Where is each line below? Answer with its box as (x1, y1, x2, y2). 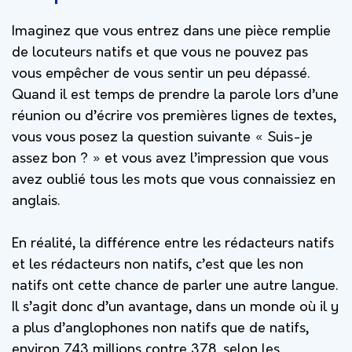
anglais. (12, 192, 60, 210)
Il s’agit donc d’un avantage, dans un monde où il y (12, 299, 339, 316)
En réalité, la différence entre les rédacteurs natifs (12, 235, 334, 252)
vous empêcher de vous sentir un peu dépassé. (12, 65, 310, 82)
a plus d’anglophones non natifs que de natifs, (12, 320, 309, 337)
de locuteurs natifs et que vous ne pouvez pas (12, 44, 308, 61)
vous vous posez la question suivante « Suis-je (12, 129, 313, 146)
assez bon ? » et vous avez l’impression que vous (12, 150, 328, 167)
